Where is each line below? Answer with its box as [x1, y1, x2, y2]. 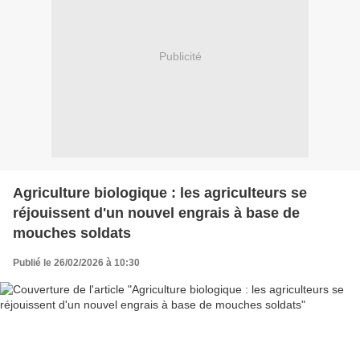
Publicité [158, 50, 202, 63]
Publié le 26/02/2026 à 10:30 [13, 256, 140, 268]
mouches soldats [13, 224, 131, 241]
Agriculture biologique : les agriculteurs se [13, 184, 307, 201]
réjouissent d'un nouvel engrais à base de [13, 204, 300, 221]
